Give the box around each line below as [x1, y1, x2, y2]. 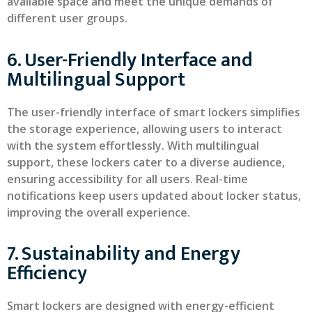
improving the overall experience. [7, 204, 190, 220]
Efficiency [7, 256, 87, 290]
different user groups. [7, 10, 127, 26]
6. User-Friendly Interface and [7, 43, 253, 77]
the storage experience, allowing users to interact [7, 120, 282, 136]
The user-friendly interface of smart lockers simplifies [7, 104, 300, 120]
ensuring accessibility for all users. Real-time [7, 171, 248, 187]
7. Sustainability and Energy [7, 237, 240, 270]
